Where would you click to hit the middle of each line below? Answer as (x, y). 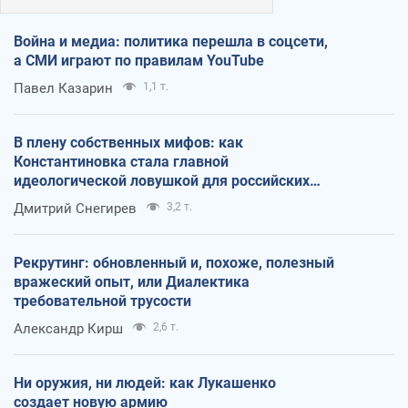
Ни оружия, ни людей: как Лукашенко (145, 383)
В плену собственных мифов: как (128, 143)
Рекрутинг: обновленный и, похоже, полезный (174, 263)
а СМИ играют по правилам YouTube (139, 61)
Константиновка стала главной (121, 162)
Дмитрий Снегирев (75, 209)
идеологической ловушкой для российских (162, 181)
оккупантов (54, 200)
